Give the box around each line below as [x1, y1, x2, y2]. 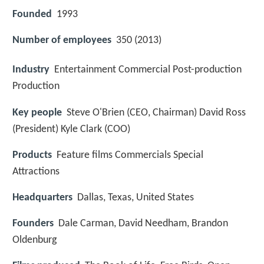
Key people [12, 107, 62, 118]
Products [12, 149, 52, 161]
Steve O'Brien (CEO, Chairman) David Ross [67, 107, 246, 118]
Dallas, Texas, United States [77, 192, 194, 203]
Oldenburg [12, 235, 57, 246]
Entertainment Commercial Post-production [54, 64, 242, 76]
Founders [12, 218, 54, 230]
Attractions [12, 166, 60, 177]
